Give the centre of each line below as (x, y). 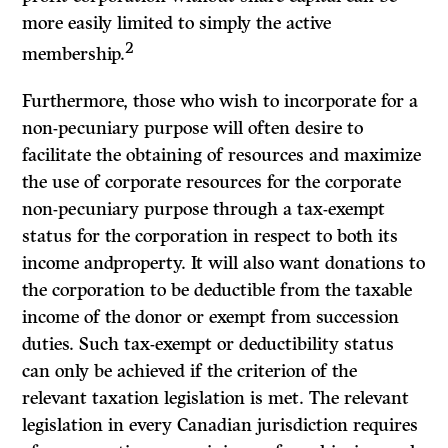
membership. (74, 54)
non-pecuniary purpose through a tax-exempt (204, 209)
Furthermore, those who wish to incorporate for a (220, 101)
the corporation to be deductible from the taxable (217, 290)
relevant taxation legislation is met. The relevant (216, 398)
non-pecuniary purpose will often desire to (193, 128)
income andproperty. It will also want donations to (224, 263)
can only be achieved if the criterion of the (190, 371)
